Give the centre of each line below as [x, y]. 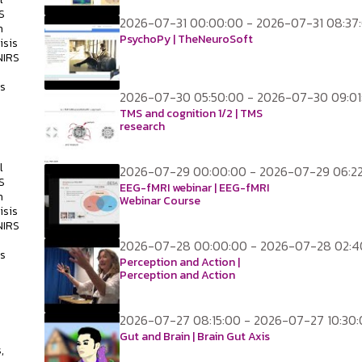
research [142, 126]
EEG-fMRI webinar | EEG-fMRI [194, 188]
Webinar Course [160, 201]
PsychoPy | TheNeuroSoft [186, 39]
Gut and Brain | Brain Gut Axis [195, 337]
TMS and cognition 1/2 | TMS [191, 114]
